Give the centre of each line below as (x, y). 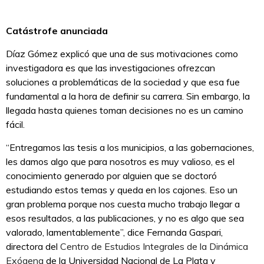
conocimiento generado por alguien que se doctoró (111, 176)
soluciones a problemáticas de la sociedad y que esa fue (123, 82)
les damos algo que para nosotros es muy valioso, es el (120, 162)
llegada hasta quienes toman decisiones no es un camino (125, 110)
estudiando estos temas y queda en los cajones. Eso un (122, 190)
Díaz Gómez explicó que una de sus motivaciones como (122, 54)
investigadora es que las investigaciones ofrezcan (110, 68)
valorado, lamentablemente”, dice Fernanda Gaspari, (114, 232)
